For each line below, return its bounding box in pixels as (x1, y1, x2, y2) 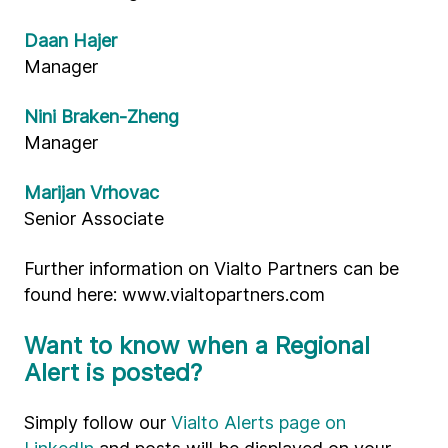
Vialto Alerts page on (171, 412, 346, 433)
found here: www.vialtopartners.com (24, 284, 325, 305)
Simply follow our (24, 412, 171, 433)
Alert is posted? (24, 358, 202, 387)
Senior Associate (24, 208, 164, 229)
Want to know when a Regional (24, 331, 370, 360)
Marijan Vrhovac (24, 182, 159, 203)
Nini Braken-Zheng (24, 106, 179, 127)
